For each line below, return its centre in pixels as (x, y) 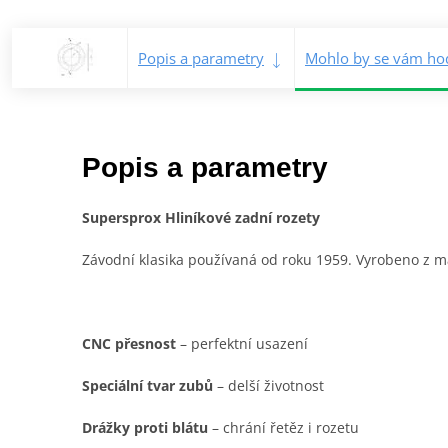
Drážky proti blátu (145, 427)
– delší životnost (268, 385)
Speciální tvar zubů (147, 385)
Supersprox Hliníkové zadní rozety (201, 217)
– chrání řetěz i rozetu (283, 427)
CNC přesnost (129, 343)
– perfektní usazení (242, 343)
